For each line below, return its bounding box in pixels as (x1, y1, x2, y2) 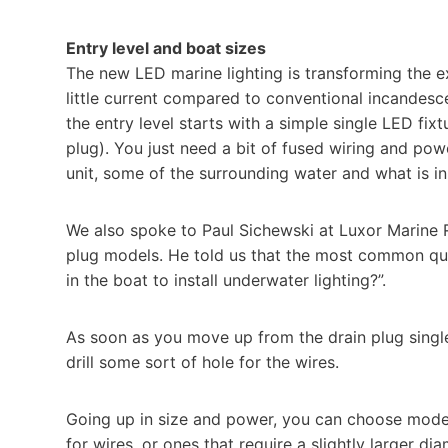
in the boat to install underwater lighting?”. (66, 269, 386, 290)
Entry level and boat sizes (66, 37, 266, 58)
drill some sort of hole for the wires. (66, 351, 339, 372)
